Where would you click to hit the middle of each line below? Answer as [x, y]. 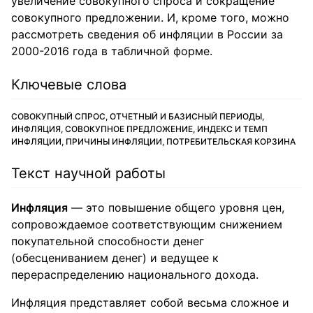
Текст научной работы [88, 173]
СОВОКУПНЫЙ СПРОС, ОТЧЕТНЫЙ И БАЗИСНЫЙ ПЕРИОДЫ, [138, 116]
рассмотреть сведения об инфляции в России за [147, 34]
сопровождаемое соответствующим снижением [147, 224]
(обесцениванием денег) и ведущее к [115, 258]
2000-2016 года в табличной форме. [112, 51]
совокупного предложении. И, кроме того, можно [150, 17]
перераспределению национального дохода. [135, 275]
